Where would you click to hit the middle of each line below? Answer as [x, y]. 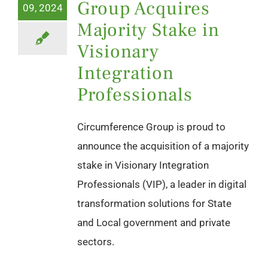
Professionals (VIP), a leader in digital [162, 184]
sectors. [96, 241]
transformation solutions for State [154, 203]
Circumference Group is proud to [151, 127]
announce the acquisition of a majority [163, 146]
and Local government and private [154, 222]
